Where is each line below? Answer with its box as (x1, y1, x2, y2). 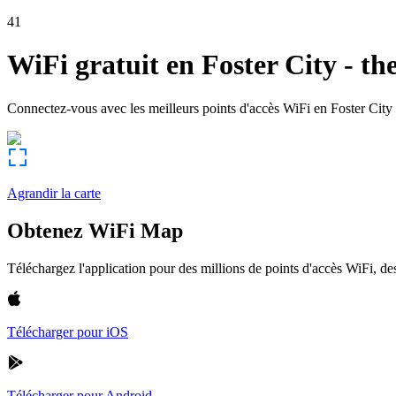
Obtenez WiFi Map (7, 218, 183, 242)
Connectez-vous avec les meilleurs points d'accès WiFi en (7, 100, 327, 116)
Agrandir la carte (7, 185, 101, 201)
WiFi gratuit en (7, 49, 194, 81)
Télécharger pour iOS (7, 324, 128, 339)
